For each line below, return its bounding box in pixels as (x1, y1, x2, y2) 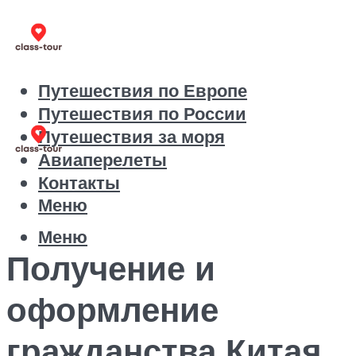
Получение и (6, 246, 215, 288)
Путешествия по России (38, 102, 246, 126)
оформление (6, 288, 219, 330)
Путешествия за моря (38, 125, 225, 149)
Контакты (38, 171, 120, 195)
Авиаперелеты (38, 148, 167, 172)
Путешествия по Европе (38, 79, 247, 103)
